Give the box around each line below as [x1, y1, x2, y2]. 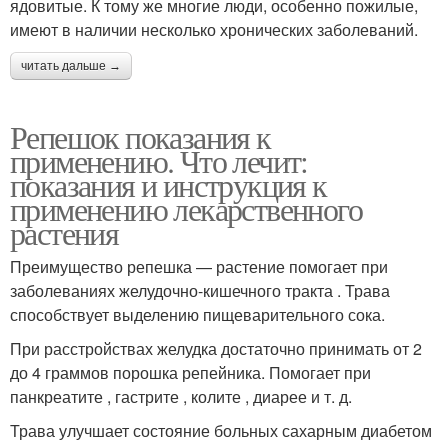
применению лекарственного [10, 187, 362, 230]
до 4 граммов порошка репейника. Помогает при [10, 361, 371, 384]
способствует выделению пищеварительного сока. [10, 303, 385, 326]
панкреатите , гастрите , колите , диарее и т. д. [10, 385, 352, 408]
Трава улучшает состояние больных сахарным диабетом [10, 419, 432, 442]
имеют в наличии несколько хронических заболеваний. [10, 18, 418, 41]
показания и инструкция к [10, 163, 327, 206]
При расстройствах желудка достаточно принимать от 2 [10, 337, 422, 360]
